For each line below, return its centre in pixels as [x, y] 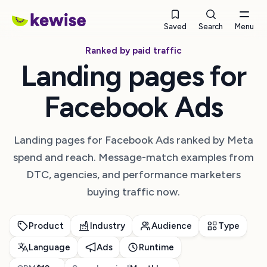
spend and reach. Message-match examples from [133, 157]
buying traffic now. [133, 192]
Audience [171, 226]
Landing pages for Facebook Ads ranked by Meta [133, 140]
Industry [107, 226]
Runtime [156, 247]
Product [46, 226]
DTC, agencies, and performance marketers [133, 175]
